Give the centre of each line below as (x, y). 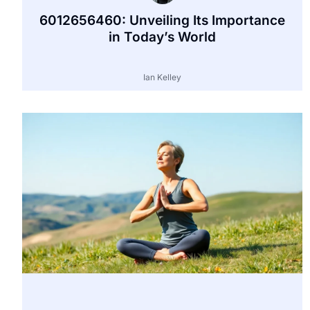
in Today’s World (163, 37)
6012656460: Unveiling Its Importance (163, 20)
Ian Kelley (163, 77)
